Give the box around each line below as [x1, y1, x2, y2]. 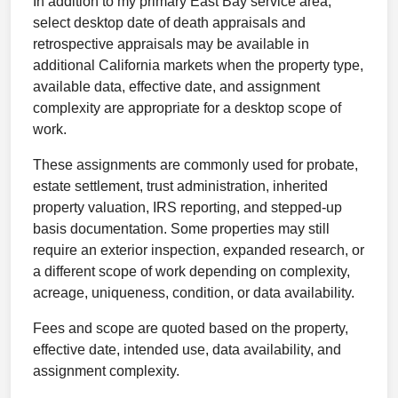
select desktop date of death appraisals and [33, 15, 306, 30]
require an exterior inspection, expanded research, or [33, 243, 364, 258]
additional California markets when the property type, [33, 58, 363, 73]
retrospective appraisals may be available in [33, 36, 309, 52]
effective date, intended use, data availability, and [33, 342, 341, 357]
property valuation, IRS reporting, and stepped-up [33, 200, 342, 215]
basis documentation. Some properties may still [33, 221, 330, 236]
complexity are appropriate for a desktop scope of [33, 100, 341, 115]
